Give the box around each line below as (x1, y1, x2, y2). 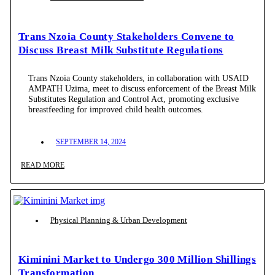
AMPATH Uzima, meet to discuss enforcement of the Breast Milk (28, 83, 257, 93)
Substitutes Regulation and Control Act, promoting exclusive (28, 93, 239, 104)
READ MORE (20, 160, 64, 169)
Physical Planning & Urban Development (50, 215, 187, 225)
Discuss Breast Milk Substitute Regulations (18, 44, 223, 56)
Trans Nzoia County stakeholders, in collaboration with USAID (28, 72, 249, 83)
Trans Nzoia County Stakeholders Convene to (18, 31, 234, 43)
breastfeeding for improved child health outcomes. (28, 104, 204, 114)
